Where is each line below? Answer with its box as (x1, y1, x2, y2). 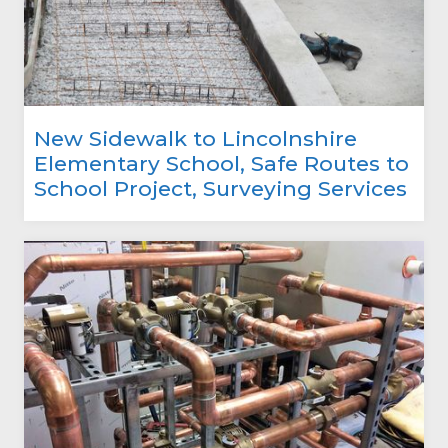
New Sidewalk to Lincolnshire (34, 125, 357, 151)
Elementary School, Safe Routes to (34, 150, 409, 176)
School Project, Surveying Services (34, 175, 407, 201)
